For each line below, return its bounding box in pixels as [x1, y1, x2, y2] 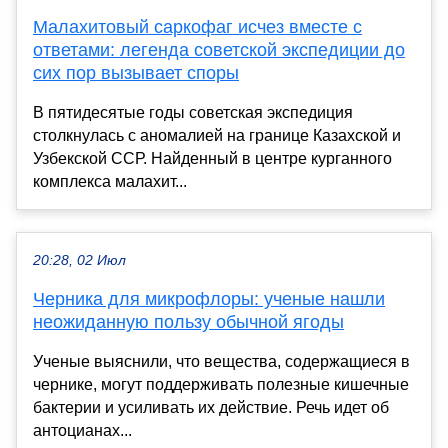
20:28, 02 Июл [33, 252, 126, 268]
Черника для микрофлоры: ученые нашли [33, 288, 385, 309]
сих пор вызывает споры [33, 62, 239, 83]
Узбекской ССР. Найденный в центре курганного [33, 149, 392, 167]
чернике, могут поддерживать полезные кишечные [33, 375, 409, 393]
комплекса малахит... [33, 172, 187, 190]
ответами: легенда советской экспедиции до [33, 39, 405, 60]
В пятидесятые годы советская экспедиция [33, 103, 353, 121]
